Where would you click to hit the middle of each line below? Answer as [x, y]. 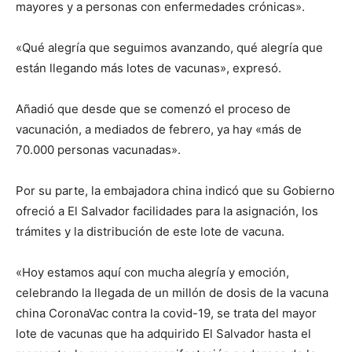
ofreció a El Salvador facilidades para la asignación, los [167, 211]
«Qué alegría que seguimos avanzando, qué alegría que [169, 47]
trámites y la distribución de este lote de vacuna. [150, 231]
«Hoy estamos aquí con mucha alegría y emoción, [152, 272]
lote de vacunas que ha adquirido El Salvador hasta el [163, 333]
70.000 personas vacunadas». [98, 149]
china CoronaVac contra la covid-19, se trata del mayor [166, 313]
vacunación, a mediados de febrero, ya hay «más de [159, 129]
